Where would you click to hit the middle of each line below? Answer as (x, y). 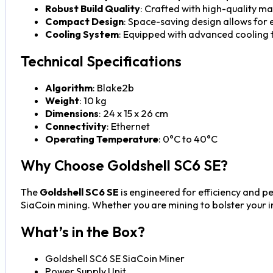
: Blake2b (113, 87)
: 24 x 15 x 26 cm (133, 113)
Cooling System (82, 34)
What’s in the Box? (83, 232)
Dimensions (72, 113)
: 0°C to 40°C (188, 139)
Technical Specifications (101, 61)
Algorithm (69, 87)
